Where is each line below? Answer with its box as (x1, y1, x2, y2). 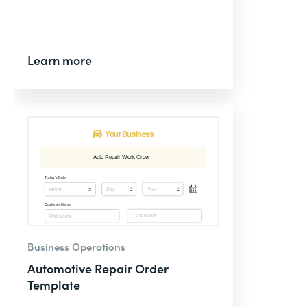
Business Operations (27, 239, 125, 254)
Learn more (27, 51, 92, 69)
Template (27, 276, 80, 293)
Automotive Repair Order (27, 260, 169, 277)
